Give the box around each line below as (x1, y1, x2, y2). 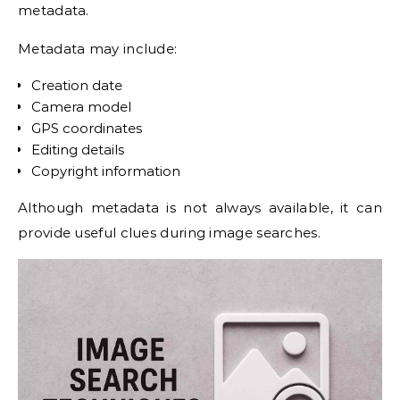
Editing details (31, 141, 124, 159)
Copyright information (31, 162, 180, 180)
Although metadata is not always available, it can (18, 199, 382, 217)
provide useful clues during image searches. (18, 224, 321, 242)
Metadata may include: (18, 40, 178, 58)
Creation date (31, 77, 122, 95)
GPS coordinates (31, 120, 142, 137)
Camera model (31, 98, 131, 116)
